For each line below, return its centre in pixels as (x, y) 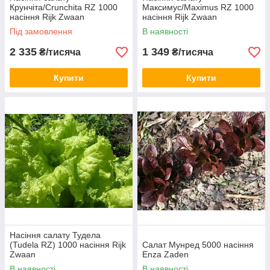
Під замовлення (41, 31)
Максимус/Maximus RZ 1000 (198, 7)
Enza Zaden (165, 254)
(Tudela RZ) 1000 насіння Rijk (68, 245)
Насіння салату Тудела (55, 235)
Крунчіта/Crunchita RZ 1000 (64, 7)
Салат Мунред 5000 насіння (198, 245)
